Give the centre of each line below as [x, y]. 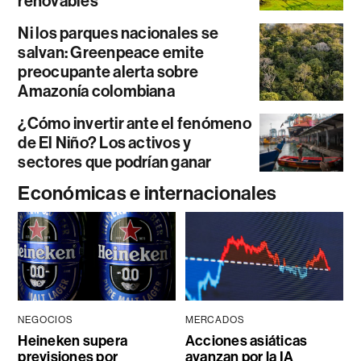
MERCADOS [215, 320]
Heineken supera [73, 340]
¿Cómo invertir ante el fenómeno [135, 123]
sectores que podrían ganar [115, 162]
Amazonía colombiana [96, 91]
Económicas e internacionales [147, 193]
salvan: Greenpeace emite [111, 52]
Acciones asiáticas [246, 340]
